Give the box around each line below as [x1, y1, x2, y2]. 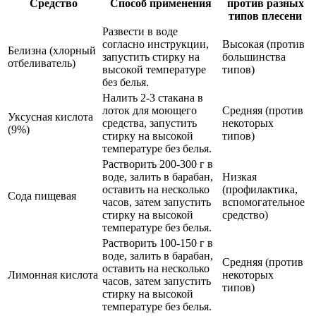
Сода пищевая [8, 190, 76, 202]
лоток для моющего [102, 104, 197, 117]
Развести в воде [102, 25, 178, 38]
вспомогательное [222, 196, 305, 209]
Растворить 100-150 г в [102, 237, 213, 250]
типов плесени [229, 10, 302, 23]
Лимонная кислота [8, 269, 98, 281]
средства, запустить [102, 117, 197, 130]
